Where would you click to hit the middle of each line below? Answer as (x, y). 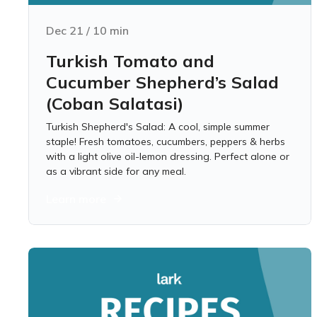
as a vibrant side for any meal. (116, 171)
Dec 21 (65, 30)
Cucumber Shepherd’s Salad (162, 82)
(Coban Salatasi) (115, 103)
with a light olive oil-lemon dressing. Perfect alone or (168, 156)
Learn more (76, 199)
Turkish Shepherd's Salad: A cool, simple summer (158, 127)
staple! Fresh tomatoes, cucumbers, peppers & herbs (166, 142)
